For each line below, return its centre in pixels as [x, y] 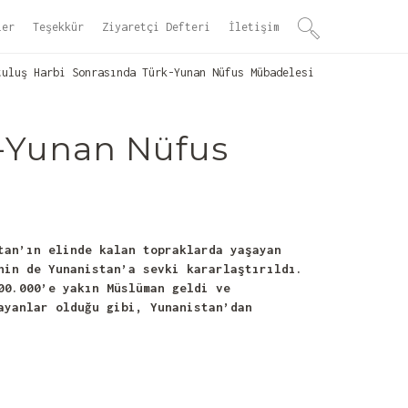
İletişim [254, 27]
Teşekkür [58, 27]
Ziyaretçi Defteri [156, 27]
